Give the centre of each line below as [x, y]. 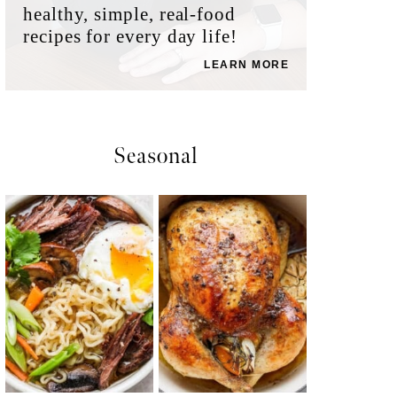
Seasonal [156, 156]
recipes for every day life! [130, 36]
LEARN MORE [246, 65]
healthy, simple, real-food [129, 14]
